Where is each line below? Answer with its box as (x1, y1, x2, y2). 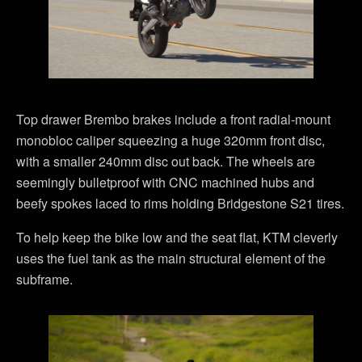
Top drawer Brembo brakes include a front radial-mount (16, 109, 330, 128)
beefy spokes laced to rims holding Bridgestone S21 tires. (16, 193, 344, 213)
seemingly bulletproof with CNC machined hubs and (16, 172, 314, 192)
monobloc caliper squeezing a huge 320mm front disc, (16, 130, 325, 149)
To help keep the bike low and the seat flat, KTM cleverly (16, 227, 338, 246)
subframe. (16, 269, 73, 288)
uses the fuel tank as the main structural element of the (16, 248, 326, 267)
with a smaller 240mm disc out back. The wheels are (16, 151, 315, 170)
